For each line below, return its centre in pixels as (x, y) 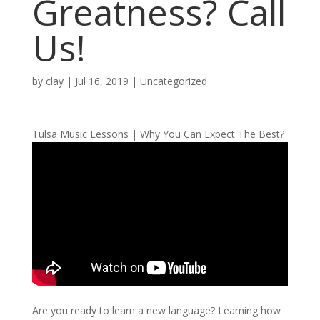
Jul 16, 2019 (101, 81)
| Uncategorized (167, 81)
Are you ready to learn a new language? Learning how (156, 311)
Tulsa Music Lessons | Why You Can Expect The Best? (158, 134)
